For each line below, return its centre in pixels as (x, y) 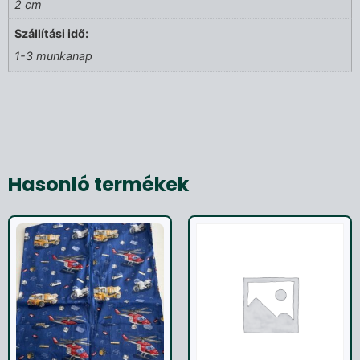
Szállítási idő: (52, 34)
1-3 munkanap (54, 56)
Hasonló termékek (98, 184)
